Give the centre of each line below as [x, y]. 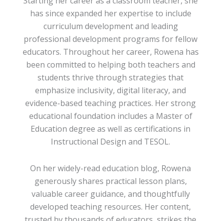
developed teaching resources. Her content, [110, 207]
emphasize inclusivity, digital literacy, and [110, 91]
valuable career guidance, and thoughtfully [110, 194]
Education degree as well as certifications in [110, 129]
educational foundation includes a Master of [110, 116]
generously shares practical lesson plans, [110, 181]
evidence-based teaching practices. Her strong [110, 103]
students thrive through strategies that [110, 78]
